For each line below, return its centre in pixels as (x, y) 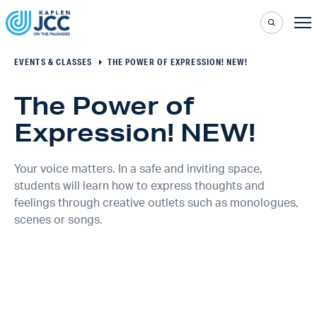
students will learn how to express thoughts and (139, 186)
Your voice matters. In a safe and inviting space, (138, 169)
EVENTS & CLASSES (53, 62)
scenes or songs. (58, 220)
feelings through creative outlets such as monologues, (156, 203)
